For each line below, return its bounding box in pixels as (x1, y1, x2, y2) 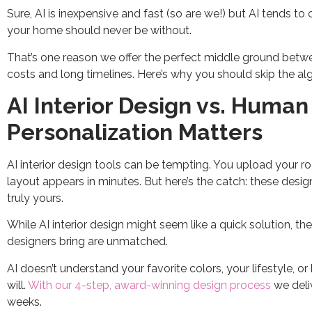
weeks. (7, 295, 42, 309)
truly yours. (7, 192, 63, 205)
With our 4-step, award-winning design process (28, 278, 271, 292)
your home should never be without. (7, 24, 192, 38)
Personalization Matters (7, 119, 263, 146)
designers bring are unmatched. (7, 235, 168, 249)
